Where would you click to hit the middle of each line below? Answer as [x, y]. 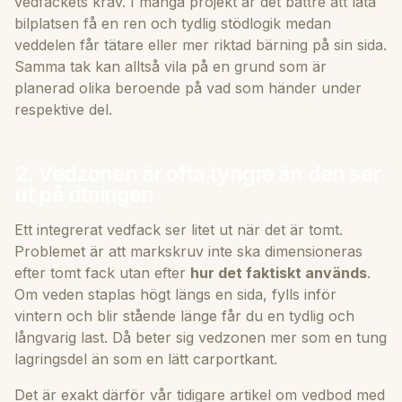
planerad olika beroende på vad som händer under [188, 87]
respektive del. [63, 109]
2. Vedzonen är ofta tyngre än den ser [197, 173]
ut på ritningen [84, 194]
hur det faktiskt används [279, 272]
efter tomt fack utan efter [102, 272]
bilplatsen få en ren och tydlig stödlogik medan [173, 23]
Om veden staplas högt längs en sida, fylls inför [175, 294]
